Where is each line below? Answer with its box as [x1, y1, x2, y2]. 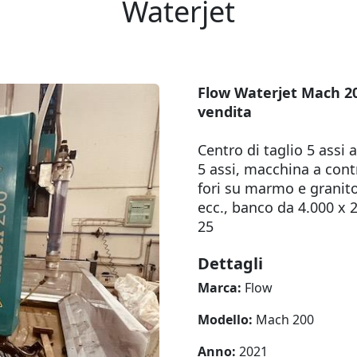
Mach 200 [256, 311, 314, 328]
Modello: [198, 311, 256, 328]
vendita [198, 102, 252, 121]
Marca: [198, 279, 245, 296]
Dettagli [198, 253, 263, 274]
